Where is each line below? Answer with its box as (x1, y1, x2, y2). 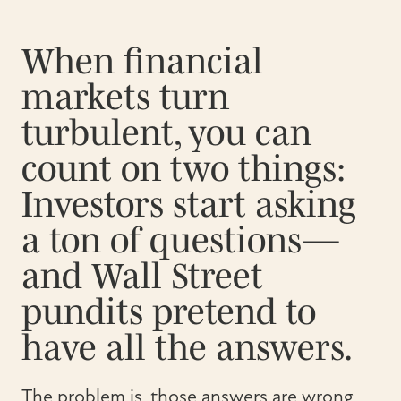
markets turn (21, 76, 229, 116)
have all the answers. (21, 327, 353, 367)
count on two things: (21, 148, 346, 188)
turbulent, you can (21, 112, 311, 152)
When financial (21, 40, 263, 81)
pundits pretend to (21, 291, 316, 331)
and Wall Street (21, 255, 263, 295)
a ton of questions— (21, 219, 339, 260)
